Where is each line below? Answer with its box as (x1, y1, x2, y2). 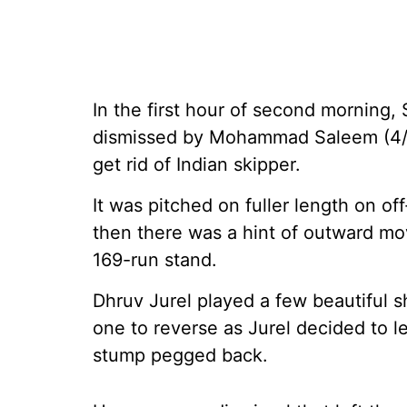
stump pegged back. (93, 344, 268, 366)
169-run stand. (93, 249, 217, 271)
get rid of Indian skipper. (93, 154, 301, 175)
